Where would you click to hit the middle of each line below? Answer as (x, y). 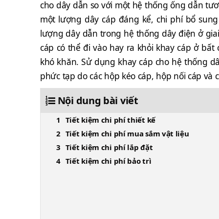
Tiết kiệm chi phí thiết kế (110, 120)
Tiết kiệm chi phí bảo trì (108, 161)
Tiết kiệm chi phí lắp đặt (109, 147)
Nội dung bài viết (98, 100)
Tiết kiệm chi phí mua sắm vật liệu (127, 133)
